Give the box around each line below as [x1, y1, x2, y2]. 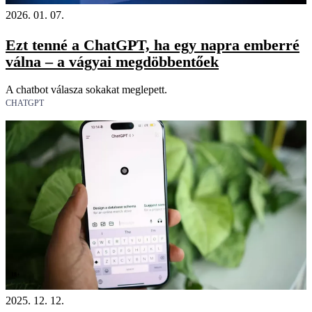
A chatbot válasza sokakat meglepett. [6, 83, 167, 95]
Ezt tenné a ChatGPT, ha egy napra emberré [6, 36, 299, 54]
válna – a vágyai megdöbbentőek [6, 52, 219, 70]
